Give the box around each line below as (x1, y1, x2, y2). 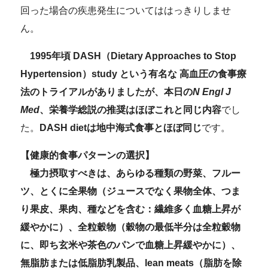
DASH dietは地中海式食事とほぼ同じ (39, 122, 202, 133)
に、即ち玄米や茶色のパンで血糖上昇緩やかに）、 (20, 239, 241, 250)
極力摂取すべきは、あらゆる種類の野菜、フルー (30, 167, 241, 178)
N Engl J (193, 86, 232, 97)
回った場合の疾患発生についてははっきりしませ (20, 5, 232, 16)
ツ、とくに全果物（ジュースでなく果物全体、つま (20, 185, 241, 196)
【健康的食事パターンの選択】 (20, 150, 155, 160)
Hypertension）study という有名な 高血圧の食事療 (20, 68, 247, 79)
